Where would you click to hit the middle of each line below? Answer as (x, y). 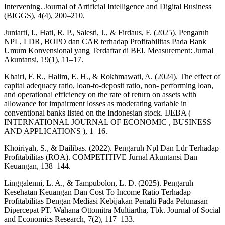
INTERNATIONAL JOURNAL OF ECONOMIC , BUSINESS (108, 122)
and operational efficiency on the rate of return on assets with (100, 94)
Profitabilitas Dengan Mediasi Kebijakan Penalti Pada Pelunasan (106, 201)
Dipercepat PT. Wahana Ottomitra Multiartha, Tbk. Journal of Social (112, 210)
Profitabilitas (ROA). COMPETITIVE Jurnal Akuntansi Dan (101, 157)
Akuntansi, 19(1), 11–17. (44, 59)
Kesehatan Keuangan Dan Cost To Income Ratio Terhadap (97, 192)
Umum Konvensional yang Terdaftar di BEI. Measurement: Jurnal (109, 50)
